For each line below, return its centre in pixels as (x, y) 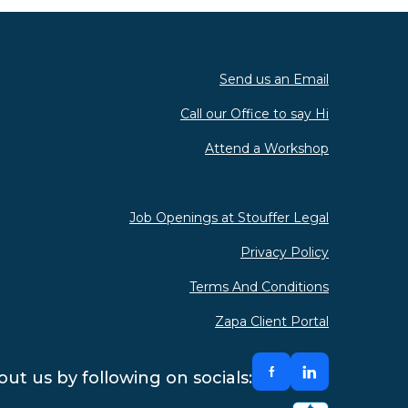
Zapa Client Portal (272, 321)
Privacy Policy (285, 252)
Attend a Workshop (267, 148)
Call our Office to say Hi (255, 114)
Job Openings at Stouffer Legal (229, 218)
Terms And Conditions (259, 287)
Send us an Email (274, 79)
